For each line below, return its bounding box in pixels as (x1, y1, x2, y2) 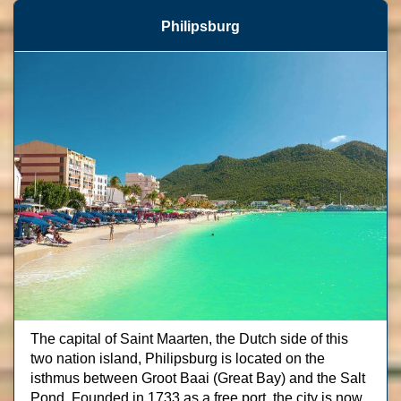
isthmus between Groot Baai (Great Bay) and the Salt (30, 371, 365, 386)
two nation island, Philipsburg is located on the (30, 351, 325, 366)
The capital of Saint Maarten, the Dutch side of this (30, 331, 348, 346)
